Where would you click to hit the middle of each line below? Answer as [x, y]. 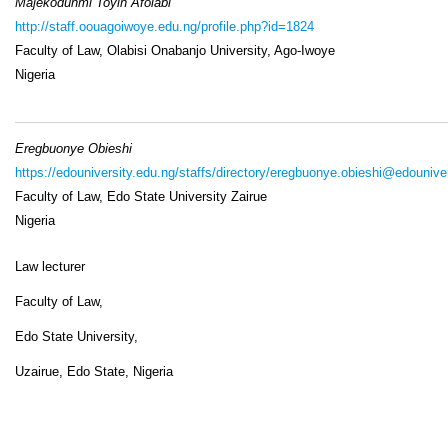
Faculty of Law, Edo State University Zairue [141, 196]
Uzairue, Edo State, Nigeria [94, 371]
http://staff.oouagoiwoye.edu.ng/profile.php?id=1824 [164, 27]
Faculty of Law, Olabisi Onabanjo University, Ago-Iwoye [175, 51]
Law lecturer [50, 266]
